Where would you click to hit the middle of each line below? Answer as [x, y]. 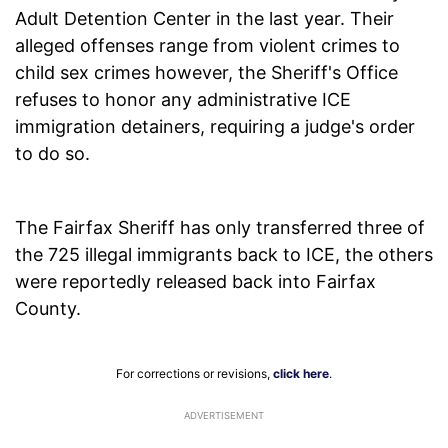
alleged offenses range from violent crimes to [207, 46]
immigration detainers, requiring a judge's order [215, 127]
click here [301, 374]
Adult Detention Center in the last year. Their [204, 19]
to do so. [52, 154]
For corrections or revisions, [194, 374]
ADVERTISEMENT [224, 416]
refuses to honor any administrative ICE [183, 100]
